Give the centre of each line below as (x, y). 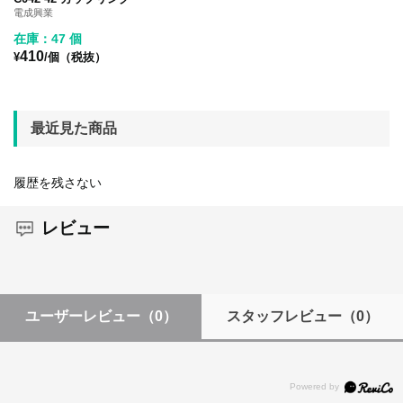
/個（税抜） (75, 57)
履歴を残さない (58, 182)
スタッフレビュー (284, 316)
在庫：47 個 (48, 38)
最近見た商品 (74, 128)
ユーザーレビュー (82, 316)
